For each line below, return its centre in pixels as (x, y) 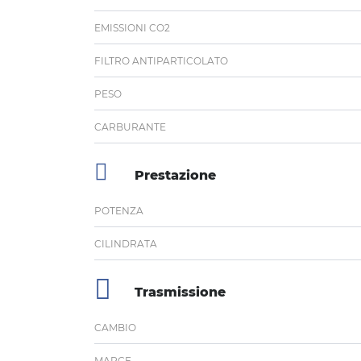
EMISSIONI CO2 (132, 27)
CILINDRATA (126, 243)
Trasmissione (180, 292)
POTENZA (119, 210)
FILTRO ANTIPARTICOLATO (161, 60)
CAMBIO (115, 327)
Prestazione (175, 175)
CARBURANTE (130, 127)
